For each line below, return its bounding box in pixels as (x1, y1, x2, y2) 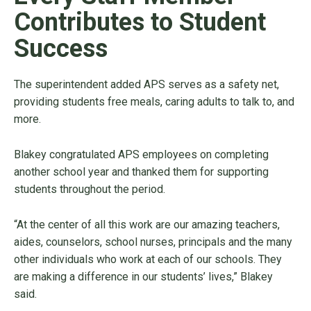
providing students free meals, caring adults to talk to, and (14, 95, 294, 109)
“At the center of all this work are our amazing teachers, (14, 218, 280, 232)
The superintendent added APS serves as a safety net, (14, 78, 279, 92)
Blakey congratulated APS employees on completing (14, 148, 269, 162)
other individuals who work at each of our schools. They (14, 253, 282, 267)
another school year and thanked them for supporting (14, 165, 269, 179)
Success (14, 34, 108, 64)
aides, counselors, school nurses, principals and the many (14, 235, 292, 249)
